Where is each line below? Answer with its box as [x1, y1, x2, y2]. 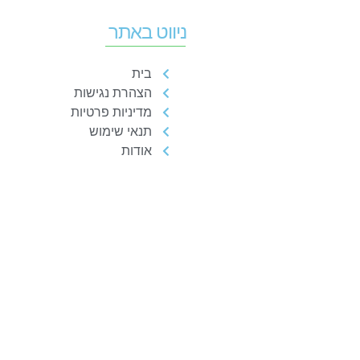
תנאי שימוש [88, 124, 152, 140]
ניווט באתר [108, 18, 186, 44]
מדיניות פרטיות [70, 104, 152, 121]
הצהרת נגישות [73, 85, 152, 101]
